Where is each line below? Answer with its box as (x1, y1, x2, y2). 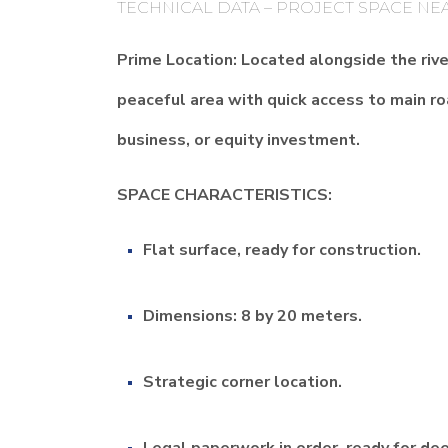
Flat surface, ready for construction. (143, 239, 421, 261)
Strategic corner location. (143, 371, 342, 393)
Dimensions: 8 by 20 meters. (143, 305, 362, 327)
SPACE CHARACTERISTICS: (117, 184, 332, 206)
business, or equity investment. (117, 129, 360, 151)
